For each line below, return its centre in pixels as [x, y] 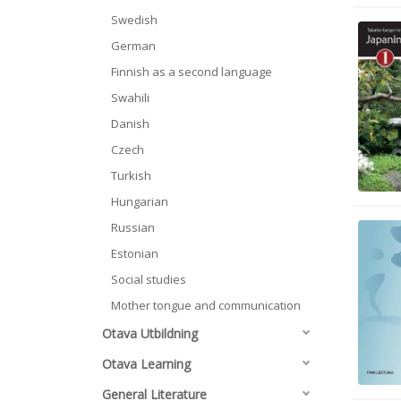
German [133, 46]
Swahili [130, 98]
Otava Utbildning [150, 333]
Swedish [134, 20]
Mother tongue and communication [206, 305]
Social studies [149, 279]
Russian [133, 227]
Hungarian [140, 201]
